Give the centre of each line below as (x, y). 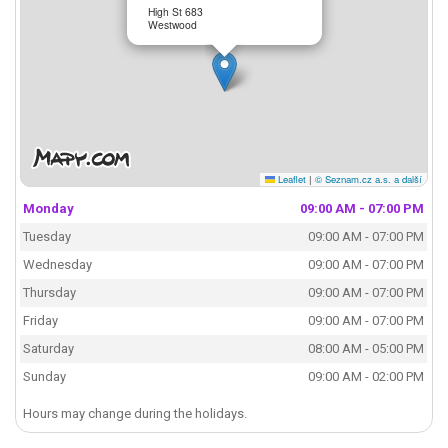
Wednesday (58, 265)
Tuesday (47, 237)
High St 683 (176, 11)
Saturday (49, 349)
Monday (49, 209)
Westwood (173, 24)
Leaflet (290, 178)
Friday (41, 321)
